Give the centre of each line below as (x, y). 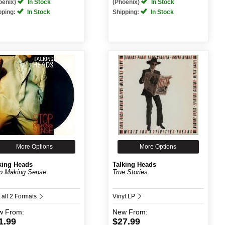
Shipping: (126, 12)
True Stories (130, 172)
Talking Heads (134, 164)
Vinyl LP (124, 196)
